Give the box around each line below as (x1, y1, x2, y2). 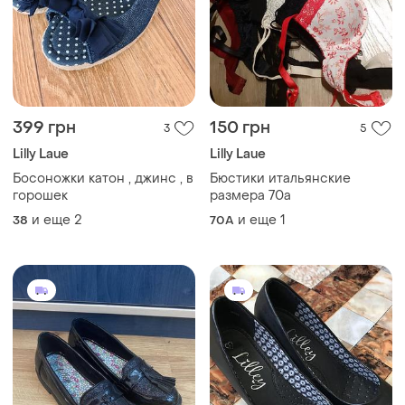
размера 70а (210, 186, 291, 204)
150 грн (210, 117, 270, 138)
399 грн (13, 117, 76, 138)
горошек (13, 186, 68, 204)
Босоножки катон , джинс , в (13, 169, 193, 187)
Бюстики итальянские (210, 169, 351, 187)
